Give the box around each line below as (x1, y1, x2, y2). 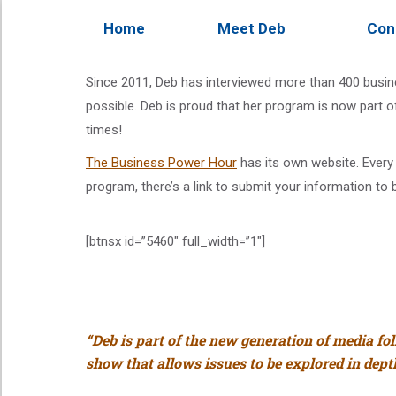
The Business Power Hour (86, 155, 237, 171)
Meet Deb (217, 19, 286, 37)
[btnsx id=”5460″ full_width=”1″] (86, 233, 265, 249)
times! (86, 122, 122, 138)
